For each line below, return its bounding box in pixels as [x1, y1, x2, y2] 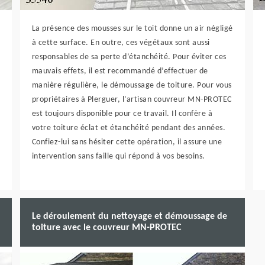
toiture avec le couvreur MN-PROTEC [31, 223, 181, 232]
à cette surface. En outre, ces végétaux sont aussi [31, 38, 210, 47]
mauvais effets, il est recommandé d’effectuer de [31, 67, 208, 76]
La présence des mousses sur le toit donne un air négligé [31, 24, 233, 33]
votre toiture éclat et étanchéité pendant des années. [31, 124, 226, 132]
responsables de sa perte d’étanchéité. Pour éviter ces [31, 53, 227, 62]
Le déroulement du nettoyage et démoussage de [31, 212, 227, 221]
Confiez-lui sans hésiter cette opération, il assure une [31, 138, 222, 147]
